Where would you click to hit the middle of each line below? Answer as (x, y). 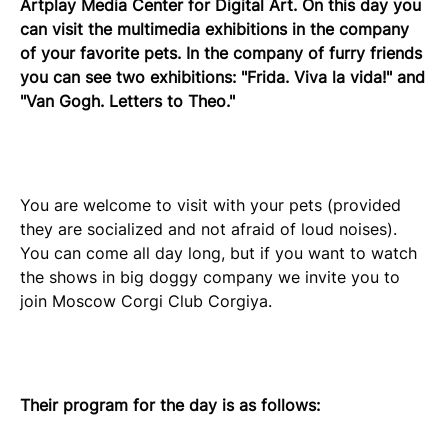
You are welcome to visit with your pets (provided (210, 204)
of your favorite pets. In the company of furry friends (221, 52)
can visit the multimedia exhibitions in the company (214, 28)
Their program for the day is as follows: (170, 404)
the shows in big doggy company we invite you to (210, 276)
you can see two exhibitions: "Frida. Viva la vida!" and (222, 76)
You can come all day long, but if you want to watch (218, 252)
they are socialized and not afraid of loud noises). (208, 228)
